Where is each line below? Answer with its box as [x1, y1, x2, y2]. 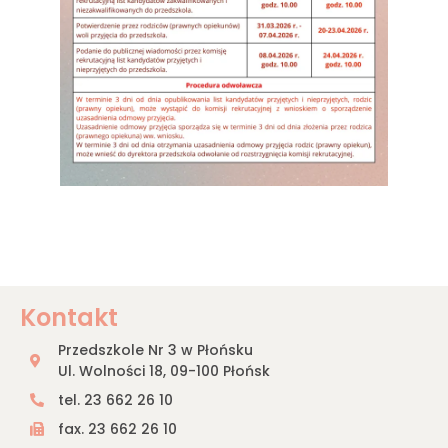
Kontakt [20, 300, 118, 334]
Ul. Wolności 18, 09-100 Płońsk [57, 360, 270, 381]
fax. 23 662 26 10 [57, 418, 177, 439]
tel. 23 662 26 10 [57, 389, 173, 410]
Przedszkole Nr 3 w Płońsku [57, 339, 253, 360]
